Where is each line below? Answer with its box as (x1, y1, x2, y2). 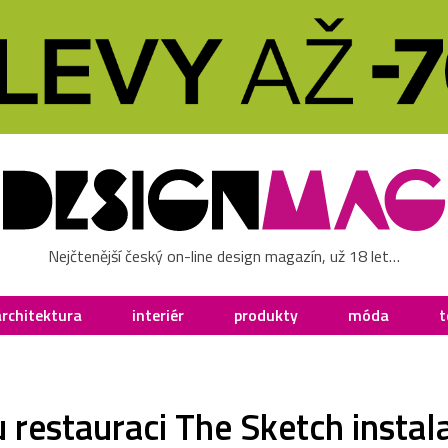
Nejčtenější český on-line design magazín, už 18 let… (48, 243, 400, 268)
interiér (132, 302, 184, 327)
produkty (234, 302, 298, 327)
